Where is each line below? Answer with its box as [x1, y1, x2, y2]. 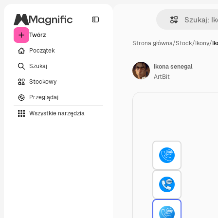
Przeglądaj [29, 93, 58, 101]
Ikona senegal [154, 63, 193, 71]
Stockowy [29, 77, 56, 86]
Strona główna [132, 39, 173, 47]
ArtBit [154, 73, 170, 81]
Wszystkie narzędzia [29, 109, 85, 117]
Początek [29, 46, 55, 54]
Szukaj [29, 62, 47, 70]
